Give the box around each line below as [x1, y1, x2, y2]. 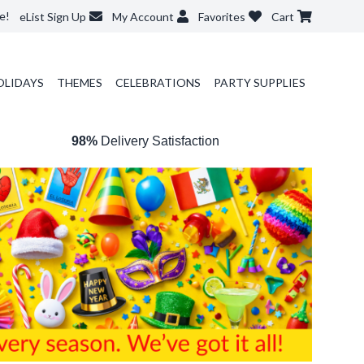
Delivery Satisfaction [97, 134, 219, 148]
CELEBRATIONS [115, 76, 201, 89]
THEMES [56, 76, 102, 89]
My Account [112, 10, 174, 24]
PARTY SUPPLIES [213, 76, 305, 89]
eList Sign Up [19, 10, 86, 24]
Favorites [198, 10, 245, 24]
